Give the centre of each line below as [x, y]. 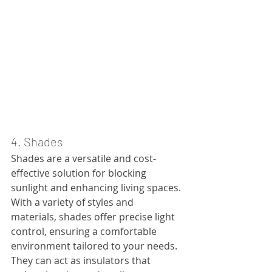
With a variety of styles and [73, 202]
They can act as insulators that [82, 260]
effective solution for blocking [80, 173]
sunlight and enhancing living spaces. [97, 187]
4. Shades [37, 141]
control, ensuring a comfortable [85, 231]
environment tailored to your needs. [95, 246]
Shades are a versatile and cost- [83, 158]
